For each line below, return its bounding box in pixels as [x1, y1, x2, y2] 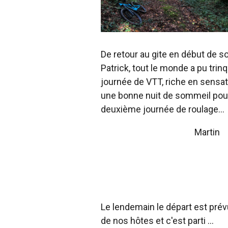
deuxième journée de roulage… [101, 103, 224, 115]
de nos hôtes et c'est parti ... [101, 215, 214, 226]
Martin [101, 126, 220, 137]
